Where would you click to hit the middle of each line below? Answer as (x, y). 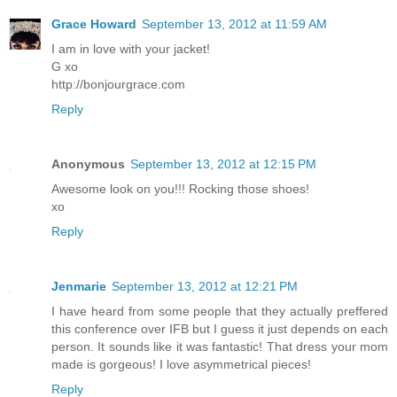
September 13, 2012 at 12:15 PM (223, 163)
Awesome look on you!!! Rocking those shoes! (180, 188)
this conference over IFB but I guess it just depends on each (220, 328)
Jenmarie (79, 286)
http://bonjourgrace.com (118, 84)
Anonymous (88, 163)
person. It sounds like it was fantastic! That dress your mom (220, 346)
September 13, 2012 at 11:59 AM (234, 23)
